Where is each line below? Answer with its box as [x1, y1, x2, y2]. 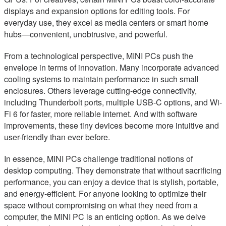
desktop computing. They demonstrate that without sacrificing [4, 164, 221, 177]
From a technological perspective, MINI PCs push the [4, 50, 193, 62]
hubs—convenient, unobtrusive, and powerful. [4, 28, 167, 40]
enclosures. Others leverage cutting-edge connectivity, [4, 85, 197, 97]
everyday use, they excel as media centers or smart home [4, 17, 208, 29]
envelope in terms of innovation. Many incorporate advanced [4, 62, 219, 74]
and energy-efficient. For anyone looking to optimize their [4, 188, 206, 200]
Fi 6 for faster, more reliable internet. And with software [4, 108, 197, 120]
